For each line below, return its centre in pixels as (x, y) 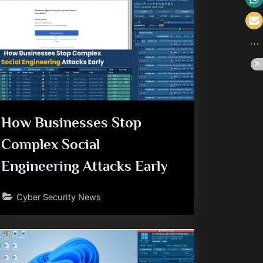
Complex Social (51, 144)
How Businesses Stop (72, 122)
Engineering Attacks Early (85, 166)
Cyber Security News (59, 197)
